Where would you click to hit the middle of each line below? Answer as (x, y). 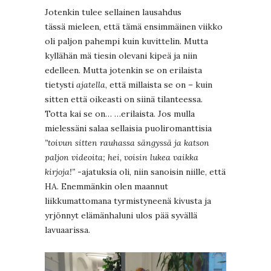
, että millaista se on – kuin (159, 85)
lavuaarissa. (67, 230)
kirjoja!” (60, 172)
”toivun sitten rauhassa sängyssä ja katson (127, 143)
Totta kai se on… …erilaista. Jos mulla (120, 114)
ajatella (91, 85)
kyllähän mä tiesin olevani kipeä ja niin (121, 56)
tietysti (60, 85)
